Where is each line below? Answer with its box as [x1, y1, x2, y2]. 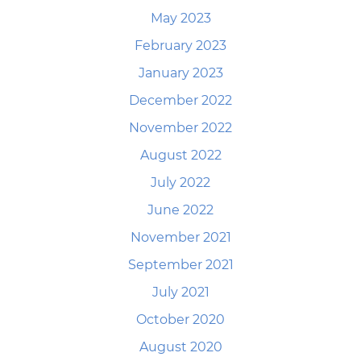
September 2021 [127, 257, 234, 272]
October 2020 [136, 312, 225, 327]
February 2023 [135, 38, 226, 53]
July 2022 [151, 175, 210, 190]
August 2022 [139, 147, 222, 163]
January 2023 [138, 65, 223, 81]
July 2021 [151, 284, 210, 300]
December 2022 [129, 93, 232, 108]
